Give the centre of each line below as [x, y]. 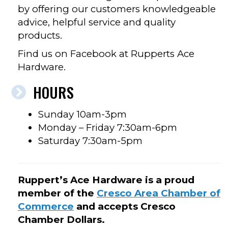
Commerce [46, 207]
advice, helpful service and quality [97, 22]
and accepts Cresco [125, 207]
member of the [57, 193]
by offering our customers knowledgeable [117, 9]
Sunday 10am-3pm [82, 115]
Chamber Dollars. [61, 220]
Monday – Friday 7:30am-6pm [108, 128]
